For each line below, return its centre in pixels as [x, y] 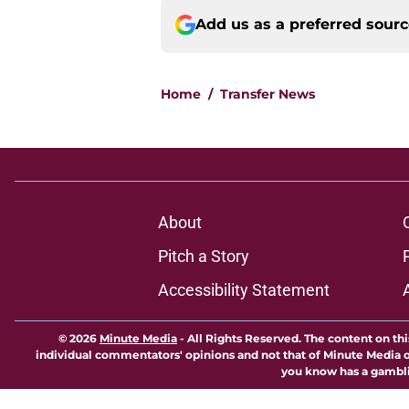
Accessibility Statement [243, 290]
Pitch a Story [203, 257]
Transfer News [267, 94]
